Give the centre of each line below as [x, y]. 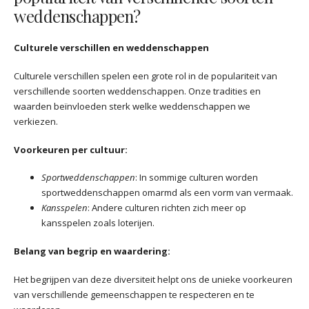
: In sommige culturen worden [197, 178]
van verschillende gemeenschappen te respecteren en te [134, 294]
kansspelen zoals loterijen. [98, 223]
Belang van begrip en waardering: [92, 251]
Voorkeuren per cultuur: [71, 149]
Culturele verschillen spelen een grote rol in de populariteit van [146, 76]
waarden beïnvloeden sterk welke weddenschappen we [132, 106]
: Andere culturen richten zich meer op [167, 208]
